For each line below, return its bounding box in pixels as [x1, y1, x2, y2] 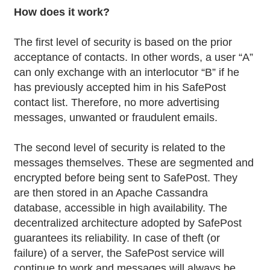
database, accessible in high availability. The [14, 201, 228, 214]
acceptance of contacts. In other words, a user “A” [14, 51, 254, 63]
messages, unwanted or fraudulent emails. [14, 111, 218, 124]
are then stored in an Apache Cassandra [14, 186, 209, 199]
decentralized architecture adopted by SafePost [14, 216, 242, 229]
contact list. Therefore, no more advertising [14, 96, 220, 108]
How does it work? [14, 5, 110, 18]
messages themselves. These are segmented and [14, 156, 254, 169]
